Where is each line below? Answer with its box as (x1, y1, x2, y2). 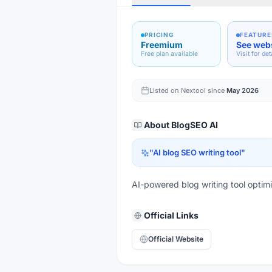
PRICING (144, 31, 174, 38)
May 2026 (226, 86, 259, 95)
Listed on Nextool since (149, 86, 225, 95)
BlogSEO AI (171, 120, 218, 130)
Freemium (141, 39, 183, 50)
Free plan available (141, 50, 198, 58)
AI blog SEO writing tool (153, 148, 241, 157)
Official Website (148, 234, 203, 243)
